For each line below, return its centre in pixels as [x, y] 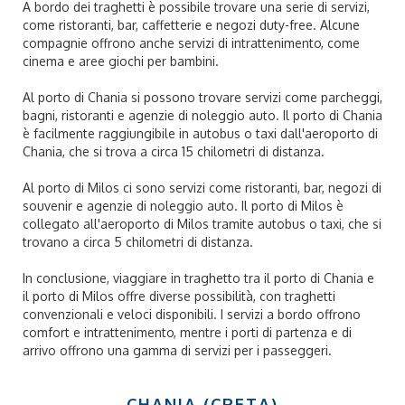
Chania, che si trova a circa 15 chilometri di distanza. [174, 151]
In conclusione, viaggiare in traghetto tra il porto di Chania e [198, 278]
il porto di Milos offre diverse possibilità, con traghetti [179, 296]
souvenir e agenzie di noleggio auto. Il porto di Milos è [183, 206]
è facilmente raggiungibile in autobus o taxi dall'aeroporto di [200, 133]
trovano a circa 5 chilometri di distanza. [138, 242]
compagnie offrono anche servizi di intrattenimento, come [191, 43]
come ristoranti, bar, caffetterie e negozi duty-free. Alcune [191, 25]
